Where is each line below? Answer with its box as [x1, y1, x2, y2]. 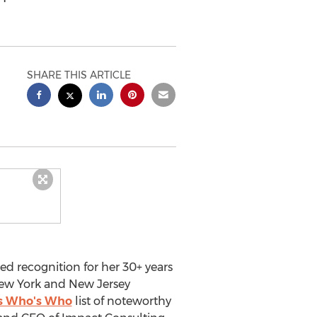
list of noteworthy [71, 294, 171, 308]
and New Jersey [40, 277, 130, 291]
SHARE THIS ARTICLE [27, 69, 132, 81]
